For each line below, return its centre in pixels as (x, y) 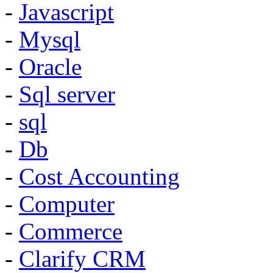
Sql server (67, 94)
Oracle (50, 67)
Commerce (71, 231)
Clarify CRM (82, 259)
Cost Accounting (99, 176)
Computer (67, 204)
